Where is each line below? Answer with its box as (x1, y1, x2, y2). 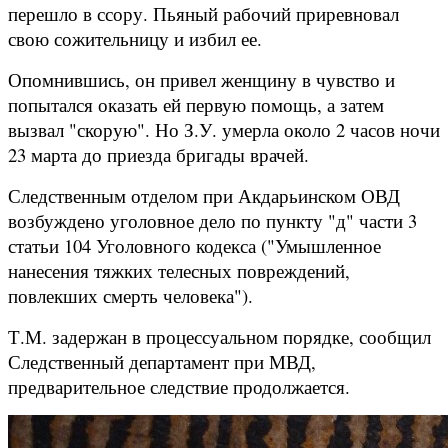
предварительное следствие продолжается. (8, 373, 350, 399)
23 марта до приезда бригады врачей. (8, 141, 315, 167)
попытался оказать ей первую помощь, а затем (8, 91, 384, 117)
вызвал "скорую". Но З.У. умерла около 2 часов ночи (8, 116, 440, 142)
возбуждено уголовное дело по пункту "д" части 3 (8, 207, 417, 233)
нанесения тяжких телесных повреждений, (8, 257, 350, 283)
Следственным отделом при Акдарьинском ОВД (8, 182, 400, 208)
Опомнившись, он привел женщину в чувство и (8, 66, 395, 92)
